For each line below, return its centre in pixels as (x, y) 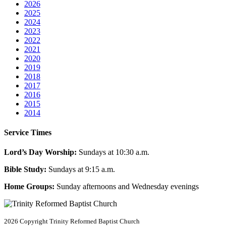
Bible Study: (25, 169)
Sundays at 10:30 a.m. (113, 152)
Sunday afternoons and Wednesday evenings (127, 187)
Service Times (28, 133)
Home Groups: (29, 187)
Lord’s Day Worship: (40, 152)
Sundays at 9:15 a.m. (81, 169)
